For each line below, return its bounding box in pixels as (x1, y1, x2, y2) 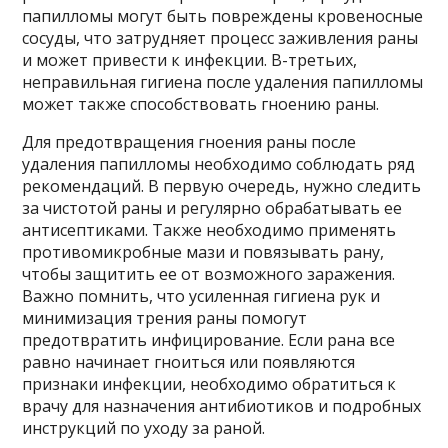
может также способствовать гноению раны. (22, 92, 380, 115)
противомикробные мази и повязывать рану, (22, 240, 385, 263)
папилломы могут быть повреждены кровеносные (22, 4, 424, 27)
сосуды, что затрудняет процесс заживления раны (22, 26, 419, 49)
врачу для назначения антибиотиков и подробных (22, 394, 422, 417)
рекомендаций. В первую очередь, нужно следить (22, 174, 422, 197)
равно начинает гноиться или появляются (22, 350, 356, 373)
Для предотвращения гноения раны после (22, 130, 357, 153)
